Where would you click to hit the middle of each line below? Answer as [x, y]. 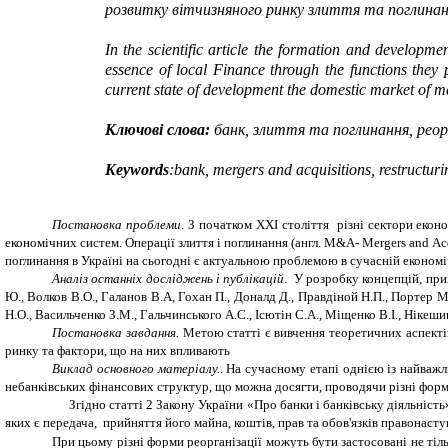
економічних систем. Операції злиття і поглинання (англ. [165, 243]
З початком [222, 225]
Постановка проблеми [117, 225]
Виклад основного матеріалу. [136, 369]
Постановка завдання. [117, 333]
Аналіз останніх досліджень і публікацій [168, 279]
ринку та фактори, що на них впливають [117, 351]
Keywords [137, 170]
